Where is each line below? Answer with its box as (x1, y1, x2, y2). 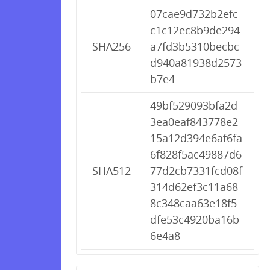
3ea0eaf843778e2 (150, 115, 238, 129)
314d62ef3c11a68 (150, 180, 238, 194)
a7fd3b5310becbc (150, 39, 239, 54)
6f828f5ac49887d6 (150, 147, 242, 162)
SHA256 (92, 39, 131, 54)
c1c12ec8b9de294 (150, 23, 240, 37)
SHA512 (92, 163, 131, 178)
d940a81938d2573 (150, 55, 242, 70)
